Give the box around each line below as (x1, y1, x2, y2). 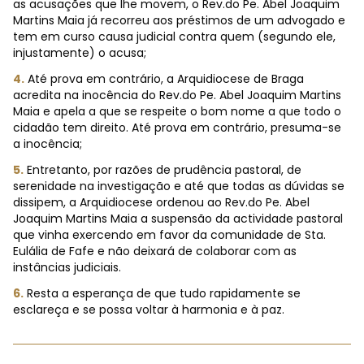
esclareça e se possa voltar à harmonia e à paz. (13, 301, 284, 318)
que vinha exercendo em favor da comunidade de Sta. (13, 227, 326, 243)
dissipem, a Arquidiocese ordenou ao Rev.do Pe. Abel (13, 194, 310, 210)
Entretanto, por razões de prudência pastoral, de (24, 162, 301, 178)
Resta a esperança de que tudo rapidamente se (24, 285, 301, 301)
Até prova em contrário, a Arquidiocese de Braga (24, 71, 304, 87)
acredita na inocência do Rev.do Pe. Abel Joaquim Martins (13, 87, 341, 103)
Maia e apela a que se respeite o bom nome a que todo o (13, 103, 341, 119)
